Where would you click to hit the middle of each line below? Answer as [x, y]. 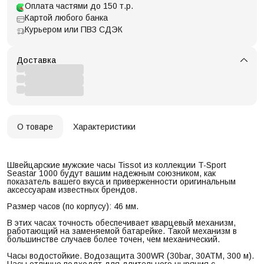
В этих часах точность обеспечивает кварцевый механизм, [121, 222]
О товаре [35, 126]
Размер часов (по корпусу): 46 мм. [73, 206]
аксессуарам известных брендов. [72, 189]
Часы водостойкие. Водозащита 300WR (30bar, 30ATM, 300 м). [131, 255]
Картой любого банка [66, 17]
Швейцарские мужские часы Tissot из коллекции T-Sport [117, 165]
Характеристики [104, 126]
